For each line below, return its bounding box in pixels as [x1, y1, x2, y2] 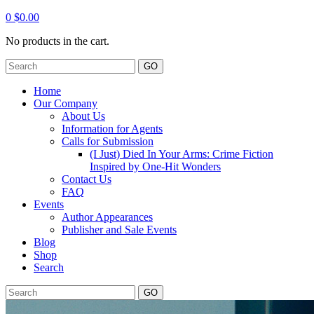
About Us [62, 110, 105, 122]
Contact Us [62, 173, 111, 185]
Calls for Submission [62, 135, 153, 147]
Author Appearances [62, 211, 153, 223]
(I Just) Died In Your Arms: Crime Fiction [90, 148, 273, 160]
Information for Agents [62, 123, 163, 135]
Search [34, 261, 64, 273]
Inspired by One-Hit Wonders [90, 161, 221, 172]
